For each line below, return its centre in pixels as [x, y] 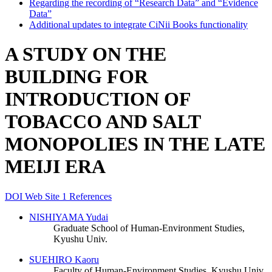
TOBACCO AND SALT [103, 122]
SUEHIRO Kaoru [64, 259]
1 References [87, 196]
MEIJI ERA [55, 167]
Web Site [43, 196]
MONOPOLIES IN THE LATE [135, 144]
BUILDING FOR [76, 77]
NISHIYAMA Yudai [69, 217]
